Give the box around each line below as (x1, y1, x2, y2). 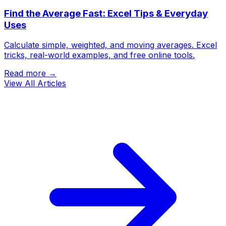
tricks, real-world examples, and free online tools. (4, 50, 195, 61)
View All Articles (4, 78, 66, 89)
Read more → (4, 68, 56, 79)
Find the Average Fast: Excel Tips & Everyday (4, 7, 208, 19)
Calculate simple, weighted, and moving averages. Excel (4, 40, 217, 50)
